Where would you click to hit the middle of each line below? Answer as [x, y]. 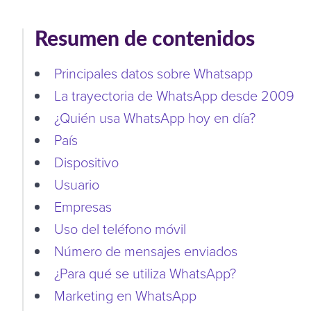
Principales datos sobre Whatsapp [153, 73]
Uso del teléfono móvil [120, 228]
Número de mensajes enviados [146, 250]
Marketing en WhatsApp [125, 295]
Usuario [77, 184]
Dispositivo [86, 161]
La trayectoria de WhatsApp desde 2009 [174, 95]
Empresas [83, 206]
